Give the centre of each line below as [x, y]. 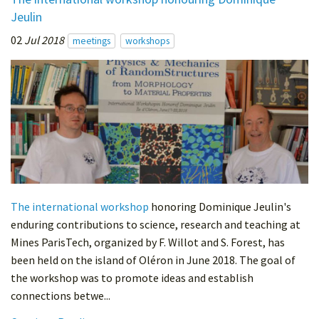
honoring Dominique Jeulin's [220, 207]
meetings [91, 41]
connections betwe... [61, 296]
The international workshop [80, 207]
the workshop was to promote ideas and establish [132, 278]
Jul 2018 [44, 40]
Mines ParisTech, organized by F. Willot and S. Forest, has [148, 242]
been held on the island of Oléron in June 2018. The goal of [153, 260]
